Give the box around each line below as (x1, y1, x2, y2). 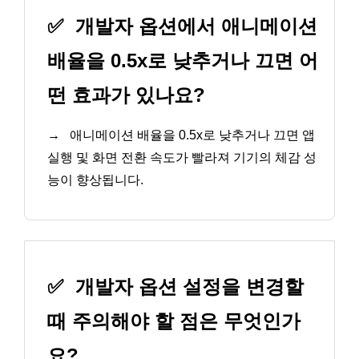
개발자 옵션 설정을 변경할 (70, 276, 304, 298)
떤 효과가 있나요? (47, 83, 205, 106)
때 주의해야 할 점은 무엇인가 (47, 310, 301, 333)
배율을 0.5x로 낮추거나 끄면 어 (47, 49, 318, 71)
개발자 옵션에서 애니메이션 (70, 14, 317, 37)
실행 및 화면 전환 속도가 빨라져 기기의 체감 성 (47, 150, 317, 164)
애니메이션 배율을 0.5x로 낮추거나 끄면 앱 (67, 127, 315, 142)
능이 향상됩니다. (47, 172, 143, 187)
